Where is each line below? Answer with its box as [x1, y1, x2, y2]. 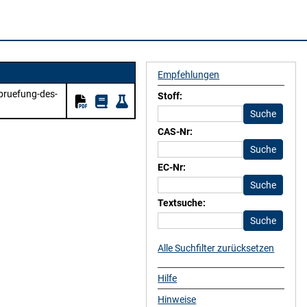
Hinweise [158, 294, 197, 305]
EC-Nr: [158, 162, 186, 173]
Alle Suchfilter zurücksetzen [158, 242, 275, 254]
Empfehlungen [158, 69, 220, 80]
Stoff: [158, 90, 183, 101]
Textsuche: [158, 197, 206, 208]
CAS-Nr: [158, 126, 193, 137]
